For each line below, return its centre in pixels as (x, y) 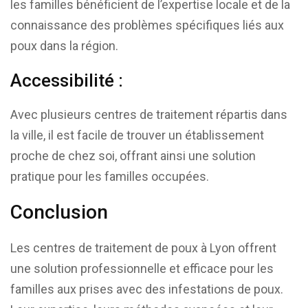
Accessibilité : (67, 80)
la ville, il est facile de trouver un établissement (137, 135)
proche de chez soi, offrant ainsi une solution (133, 155)
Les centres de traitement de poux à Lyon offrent (143, 247)
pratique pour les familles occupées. (110, 176)
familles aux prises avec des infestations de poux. (147, 289)
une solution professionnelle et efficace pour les (142, 268)
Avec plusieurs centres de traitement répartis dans (149, 114)
